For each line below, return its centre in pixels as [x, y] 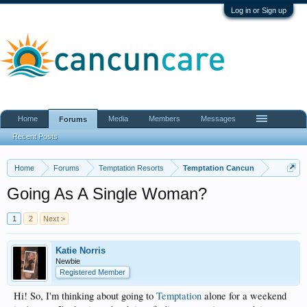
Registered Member [93, 272]
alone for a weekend [244, 296]
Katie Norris [81, 250]
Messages [218, 119]
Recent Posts [35, 136]
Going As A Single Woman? [107, 194]
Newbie [68, 261]
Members [164, 119]
